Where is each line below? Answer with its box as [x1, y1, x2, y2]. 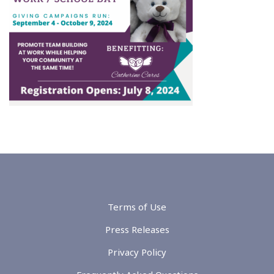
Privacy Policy [108, 245, 166, 258]
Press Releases [105, 223, 169, 235]
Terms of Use [108, 200, 166, 213]
